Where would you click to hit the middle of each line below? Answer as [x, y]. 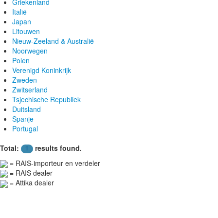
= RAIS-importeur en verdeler [54, 163]
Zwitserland [30, 89]
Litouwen [26, 31]
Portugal [25, 128]
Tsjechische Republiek [46, 99]
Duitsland [27, 109]
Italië [19, 11]
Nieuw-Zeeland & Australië [53, 41]
